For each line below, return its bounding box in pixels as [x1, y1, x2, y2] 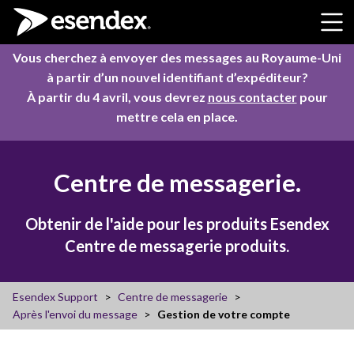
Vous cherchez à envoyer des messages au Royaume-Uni [13, 50, 341, 65]
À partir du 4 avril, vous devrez [26, 89, 208, 104]
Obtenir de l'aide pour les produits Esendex [24, 213, 330, 233]
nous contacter [207, 89, 297, 104]
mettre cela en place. [116, 109, 238, 124]
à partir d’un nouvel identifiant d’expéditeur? [46, 70, 308, 85]
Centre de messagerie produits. [65, 235, 289, 255]
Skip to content [14, 8, 96, 23]
